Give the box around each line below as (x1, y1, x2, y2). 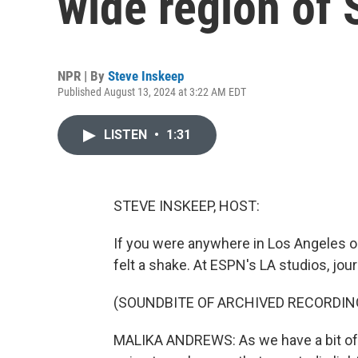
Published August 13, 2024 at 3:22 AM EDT (58, 86, 246, 98)
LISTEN (104, 127, 150, 142)
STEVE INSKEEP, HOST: (113, 197, 260, 214)
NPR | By (58, 68, 108, 84)
